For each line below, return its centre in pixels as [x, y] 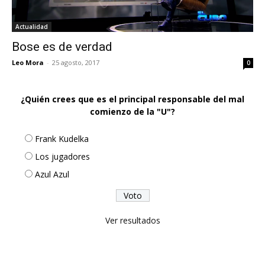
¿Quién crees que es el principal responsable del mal [132, 99]
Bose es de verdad [62, 46]
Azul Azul [52, 174]
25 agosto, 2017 [76, 62]
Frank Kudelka [62, 138]
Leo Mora [28, 62]
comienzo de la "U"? [132, 111]
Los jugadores [62, 156]
